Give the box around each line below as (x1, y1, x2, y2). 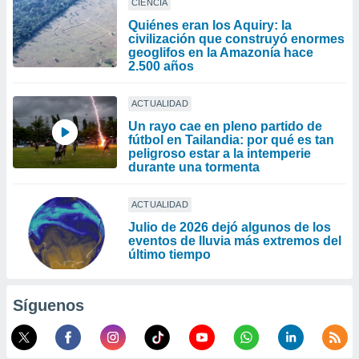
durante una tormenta (128, 160, 260, 174)
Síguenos (13, 296, 84, 314)
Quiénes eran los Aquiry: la (128, 18, 292, 32)
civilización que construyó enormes (128, 32, 345, 46)
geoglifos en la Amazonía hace (128, 46, 313, 59)
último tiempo (128, 248, 211, 261)
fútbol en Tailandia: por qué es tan (128, 133, 334, 147)
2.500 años (128, 59, 194, 73)
